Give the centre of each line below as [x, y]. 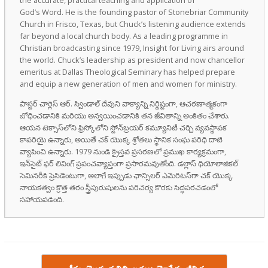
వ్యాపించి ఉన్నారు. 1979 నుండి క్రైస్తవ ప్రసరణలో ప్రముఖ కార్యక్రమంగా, [123, 151]
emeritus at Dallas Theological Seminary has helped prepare [127, 71]
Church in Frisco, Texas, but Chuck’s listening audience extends [133, 24]
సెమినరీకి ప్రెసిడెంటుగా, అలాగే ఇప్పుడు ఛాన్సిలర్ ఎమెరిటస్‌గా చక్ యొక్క [126, 175]
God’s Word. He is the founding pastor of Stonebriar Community [134, 12]
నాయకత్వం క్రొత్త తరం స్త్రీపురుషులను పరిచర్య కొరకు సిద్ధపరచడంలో [118, 187]
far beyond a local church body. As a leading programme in [124, 36]
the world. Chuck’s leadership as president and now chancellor [132, 60]
